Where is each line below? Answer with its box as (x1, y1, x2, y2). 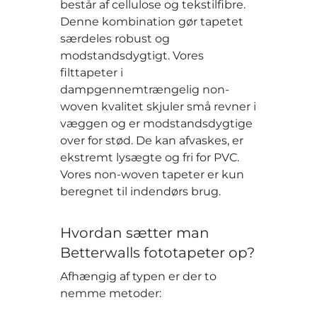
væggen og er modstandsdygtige (60, 116, 253, 130)
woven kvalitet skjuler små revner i (60, 99, 257, 113)
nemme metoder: (60, 286, 162, 300)
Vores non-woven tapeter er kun (60, 167, 245, 181)
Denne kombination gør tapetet (60, 14, 244, 28)
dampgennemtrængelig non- (60, 82, 230, 96)
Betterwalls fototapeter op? (60, 243, 255, 261)
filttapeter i (60, 65, 124, 79)
